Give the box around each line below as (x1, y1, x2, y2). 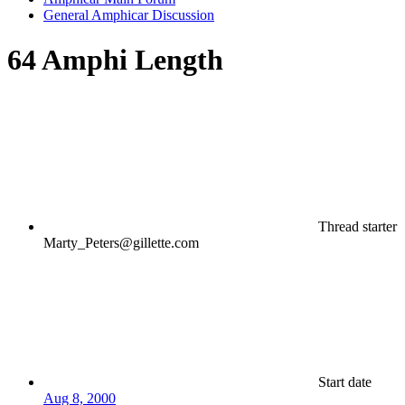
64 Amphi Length (7, 42, 223, 76)
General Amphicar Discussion (43, 7, 214, 24)
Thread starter (318, 219, 397, 235)
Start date (318, 374, 372, 391)
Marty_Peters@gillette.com (43, 235, 199, 251)
